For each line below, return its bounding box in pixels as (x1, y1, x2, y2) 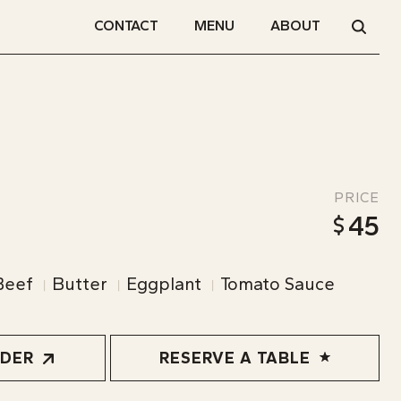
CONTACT (94, 17, 158, 34)
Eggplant (126, 273, 201, 294)
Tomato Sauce (220, 273, 335, 294)
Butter (52, 273, 107, 294)
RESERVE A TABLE (158, 348, 311, 369)
